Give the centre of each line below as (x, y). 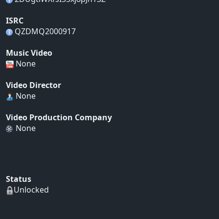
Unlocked (31, 190)
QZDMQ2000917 (44, 32)
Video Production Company (59, 118)
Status (19, 179)
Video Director (33, 85)
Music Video (29, 53)
